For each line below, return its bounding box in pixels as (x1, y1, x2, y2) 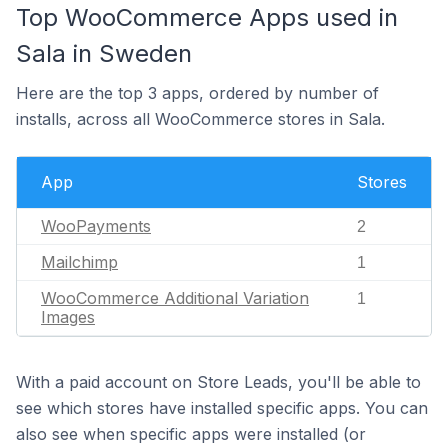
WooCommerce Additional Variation (41, 288, 309, 308)
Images (41, 307, 95, 327)
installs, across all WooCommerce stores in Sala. (16, 109, 385, 129)
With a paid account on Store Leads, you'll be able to (16, 372, 421, 392)
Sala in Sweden (16, 39, 192, 68)
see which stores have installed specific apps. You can (16, 398, 428, 418)
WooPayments (41, 216, 151, 236)
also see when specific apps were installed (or (16, 424, 366, 444)
